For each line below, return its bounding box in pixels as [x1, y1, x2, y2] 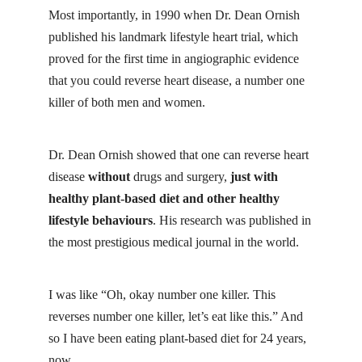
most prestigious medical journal [64, 235, 231, 250]
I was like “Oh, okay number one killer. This [48, 288, 276, 302]
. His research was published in [153, 213, 311, 228]
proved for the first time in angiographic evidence [48, 51, 299, 65]
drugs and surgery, [130, 170, 230, 184]
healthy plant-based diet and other [48, 192, 239, 206]
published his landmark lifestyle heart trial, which [48, 29, 298, 44]
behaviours [89, 213, 153, 228]
